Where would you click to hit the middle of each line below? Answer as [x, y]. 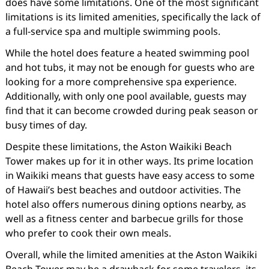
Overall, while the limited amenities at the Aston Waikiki [131, 255]
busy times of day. [46, 125]
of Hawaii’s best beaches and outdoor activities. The [123, 190]
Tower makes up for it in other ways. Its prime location [129, 161]
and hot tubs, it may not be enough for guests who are [130, 67]
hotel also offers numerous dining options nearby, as [125, 204]
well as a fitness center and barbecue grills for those [124, 219]
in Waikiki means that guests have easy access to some [130, 175]
